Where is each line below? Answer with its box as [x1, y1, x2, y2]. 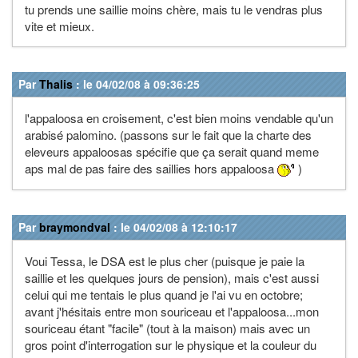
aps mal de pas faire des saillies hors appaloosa [25, 159, 277, 177]
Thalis [39, 75, 73, 92]
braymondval [39, 218, 110, 235]
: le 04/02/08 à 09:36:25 [73, 75, 200, 92]
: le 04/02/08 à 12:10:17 [110, 218, 237, 235]
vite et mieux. [25, 17, 94, 34]
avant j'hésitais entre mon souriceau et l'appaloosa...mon [25, 302, 319, 320]
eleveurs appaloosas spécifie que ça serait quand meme [25, 142, 319, 160]
